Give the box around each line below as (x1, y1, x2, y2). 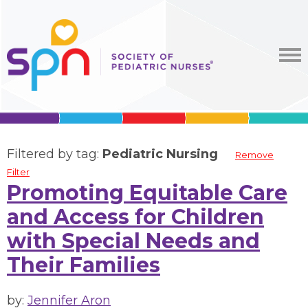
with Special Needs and (7, 228, 260, 254)
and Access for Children (7, 204, 264, 230)
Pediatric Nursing (102, 146, 218, 162)
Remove (235, 150, 274, 160)
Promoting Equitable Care (7, 180, 287, 206)
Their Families (7, 252, 160, 278)
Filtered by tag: (7, 146, 102, 162)
